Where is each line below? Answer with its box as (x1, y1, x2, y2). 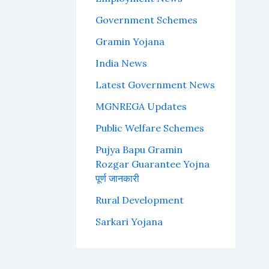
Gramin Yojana (95, 35, 165, 47)
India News (95, 56, 147, 69)
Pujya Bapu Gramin (95, 143, 183, 156)
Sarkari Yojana (95, 215, 163, 228)
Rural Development (95, 193, 184, 206)
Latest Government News (95, 78, 215, 91)
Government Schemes (95, 13, 198, 26)
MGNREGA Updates (95, 100, 187, 112)
